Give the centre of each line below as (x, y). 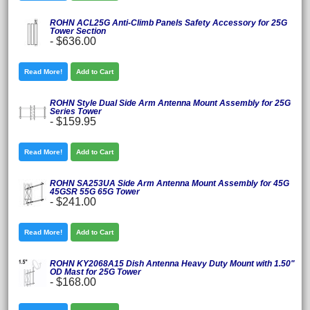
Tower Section (78, 31)
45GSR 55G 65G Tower (95, 192)
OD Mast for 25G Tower (95, 272)
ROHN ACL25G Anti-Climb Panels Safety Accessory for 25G (168, 23)
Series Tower (76, 112)
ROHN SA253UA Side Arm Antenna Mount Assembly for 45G (170, 184)
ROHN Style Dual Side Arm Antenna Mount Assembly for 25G (170, 103)
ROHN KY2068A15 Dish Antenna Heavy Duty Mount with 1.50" (172, 264)
